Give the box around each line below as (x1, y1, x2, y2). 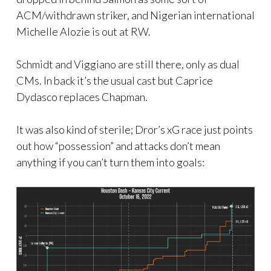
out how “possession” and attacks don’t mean (16, 139, 220, 152)
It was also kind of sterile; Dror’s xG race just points (16, 122, 253, 136)
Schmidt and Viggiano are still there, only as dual (16, 57, 240, 71)
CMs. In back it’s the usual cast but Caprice (16, 73, 213, 87)
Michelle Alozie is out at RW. (16, 24, 151, 38)
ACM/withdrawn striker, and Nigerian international (16, 8, 255, 22)
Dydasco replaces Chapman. (16, 90, 148, 103)
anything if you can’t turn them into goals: (16, 155, 204, 169)
